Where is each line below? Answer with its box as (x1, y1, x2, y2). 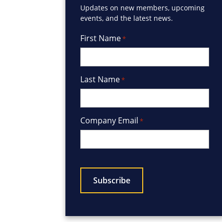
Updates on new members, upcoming (80, 2, 205, 12)
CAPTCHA (80, 155, 115, 166)
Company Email (80, 114, 138, 126)
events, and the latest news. (80, 13, 173, 23)
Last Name (80, 73, 120, 85)
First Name (80, 32, 121, 44)
